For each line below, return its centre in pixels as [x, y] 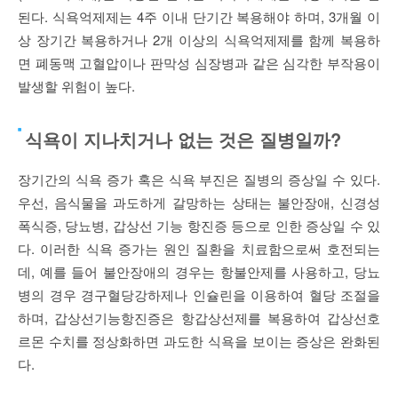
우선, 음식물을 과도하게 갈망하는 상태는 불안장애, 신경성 [199, 203]
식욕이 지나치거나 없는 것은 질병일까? [183, 139]
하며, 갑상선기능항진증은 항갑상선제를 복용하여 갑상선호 [199, 318]
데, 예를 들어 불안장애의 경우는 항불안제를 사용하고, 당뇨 [199, 272]
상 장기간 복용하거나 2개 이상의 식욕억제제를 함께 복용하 [199, 40]
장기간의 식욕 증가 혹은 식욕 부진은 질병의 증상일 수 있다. [199, 179]
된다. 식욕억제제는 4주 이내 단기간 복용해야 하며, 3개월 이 [199, 17]
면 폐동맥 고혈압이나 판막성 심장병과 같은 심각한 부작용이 [199, 63]
